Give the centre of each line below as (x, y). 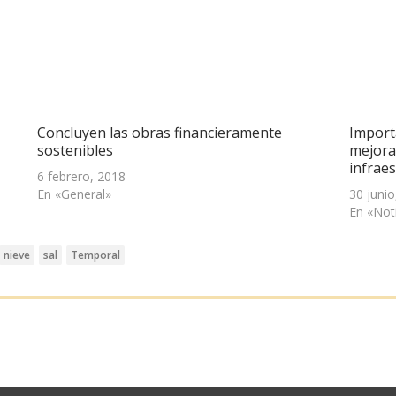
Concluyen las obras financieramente (160, 133)
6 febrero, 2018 (82, 177)
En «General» (75, 194)
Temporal (95, 255)
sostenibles (76, 151)
